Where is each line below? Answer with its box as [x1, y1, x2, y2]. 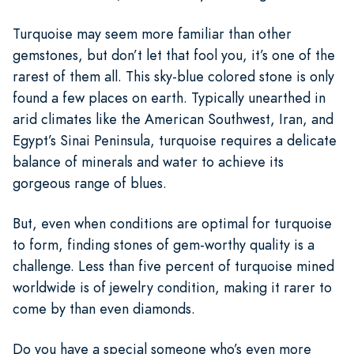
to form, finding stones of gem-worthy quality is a [13, 234, 314, 254]
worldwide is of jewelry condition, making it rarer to [13, 277, 332, 297]
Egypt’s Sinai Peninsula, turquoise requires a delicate [13, 130, 337, 150]
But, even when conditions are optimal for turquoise [13, 213, 332, 233]
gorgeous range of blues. [13, 172, 171, 193]
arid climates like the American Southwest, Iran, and [13, 108, 333, 129]
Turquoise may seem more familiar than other [13, 23, 292, 43]
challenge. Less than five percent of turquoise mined [13, 255, 334, 276]
